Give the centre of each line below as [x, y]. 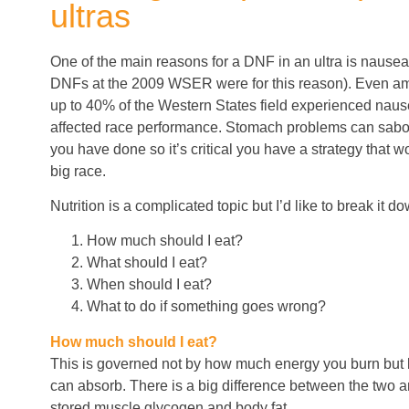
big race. [78, 171]
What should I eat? [147, 263]
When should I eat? [149, 285]
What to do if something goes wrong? [206, 307]
